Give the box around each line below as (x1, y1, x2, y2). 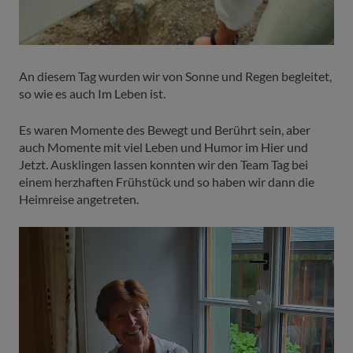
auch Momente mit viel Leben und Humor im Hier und (19, 139, 308, 155)
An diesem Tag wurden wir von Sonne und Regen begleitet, (19, 69, 332, 84)
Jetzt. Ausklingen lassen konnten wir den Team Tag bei (19, 157, 308, 173)
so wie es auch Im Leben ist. (19, 86, 165, 102)
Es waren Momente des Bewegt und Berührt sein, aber (19, 122, 310, 138)
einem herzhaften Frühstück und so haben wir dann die (19, 174, 314, 190)
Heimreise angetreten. (19, 191, 139, 207)
